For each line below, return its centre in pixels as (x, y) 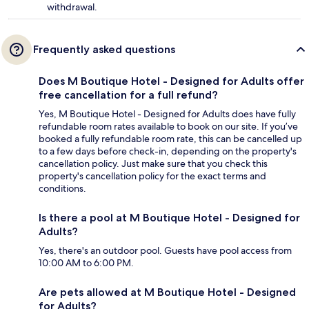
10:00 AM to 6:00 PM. (86, 262)
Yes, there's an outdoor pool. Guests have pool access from (165, 250)
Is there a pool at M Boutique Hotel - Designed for (169, 217)
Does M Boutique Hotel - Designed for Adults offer (171, 81)
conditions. (62, 188)
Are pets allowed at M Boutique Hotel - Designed (167, 292)
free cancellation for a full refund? (128, 94)
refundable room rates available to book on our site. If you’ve (168, 126)
